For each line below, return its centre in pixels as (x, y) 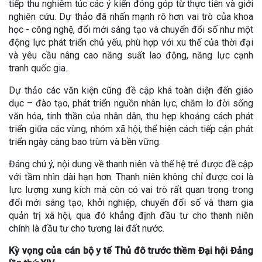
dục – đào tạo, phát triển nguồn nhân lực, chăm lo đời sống (131, 103)
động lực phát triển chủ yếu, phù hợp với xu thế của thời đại (131, 42)
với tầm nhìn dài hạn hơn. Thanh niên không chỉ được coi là (131, 177)
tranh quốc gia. (38, 68)
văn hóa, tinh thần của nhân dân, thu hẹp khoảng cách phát (131, 116)
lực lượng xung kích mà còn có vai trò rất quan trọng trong (131, 189)
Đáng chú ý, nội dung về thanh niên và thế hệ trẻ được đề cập (131, 164)
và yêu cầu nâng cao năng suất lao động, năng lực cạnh (131, 55)
